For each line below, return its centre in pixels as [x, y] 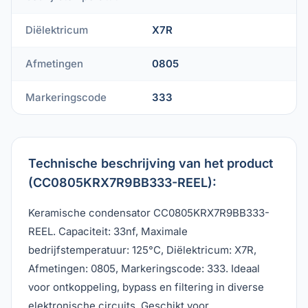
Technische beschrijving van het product [151, 163]
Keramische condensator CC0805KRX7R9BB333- [149, 213]
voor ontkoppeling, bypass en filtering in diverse [146, 287]
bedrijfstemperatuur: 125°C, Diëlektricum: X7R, [142, 250]
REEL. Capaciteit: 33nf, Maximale [108, 231]
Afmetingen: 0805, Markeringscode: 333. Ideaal [144, 268]
